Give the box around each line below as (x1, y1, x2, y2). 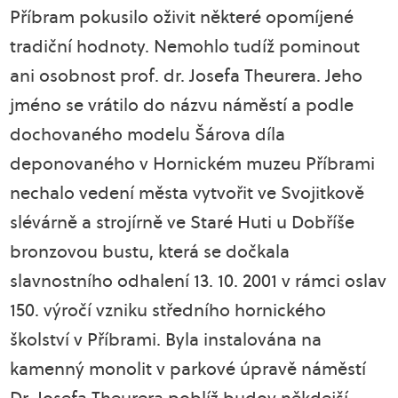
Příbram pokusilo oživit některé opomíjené (10, 4, 354, 29)
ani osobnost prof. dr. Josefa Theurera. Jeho (10, 63, 363, 88)
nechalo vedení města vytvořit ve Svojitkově (10, 180, 365, 205)
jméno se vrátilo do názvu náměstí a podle (10, 92, 354, 117)
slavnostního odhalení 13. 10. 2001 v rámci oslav (10, 268, 387, 293)
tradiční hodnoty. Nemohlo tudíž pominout (10, 34, 361, 59)
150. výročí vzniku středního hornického (10, 298, 327, 322)
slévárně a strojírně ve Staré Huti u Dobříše (10, 210, 355, 235)
